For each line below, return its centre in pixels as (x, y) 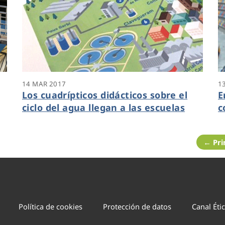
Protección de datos (137, 207)
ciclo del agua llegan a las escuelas (104, 107)
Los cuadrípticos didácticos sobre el (105, 95)
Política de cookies (51, 207)
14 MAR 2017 (44, 84)
